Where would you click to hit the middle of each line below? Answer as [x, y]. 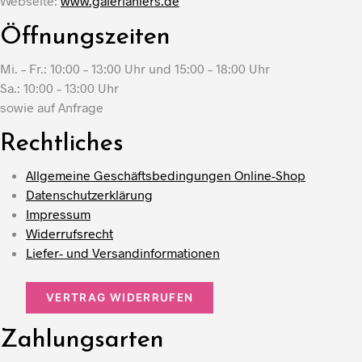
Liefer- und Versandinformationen [123, 253]
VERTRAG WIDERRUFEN [120, 298]
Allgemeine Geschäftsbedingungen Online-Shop [166, 175]
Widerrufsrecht [69, 234]
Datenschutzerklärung [89, 195]
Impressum [58, 214]
